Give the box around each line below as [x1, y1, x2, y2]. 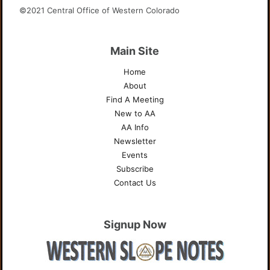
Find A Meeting [105, 95, 164, 104]
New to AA [114, 108, 155, 118]
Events [122, 150, 148, 160]
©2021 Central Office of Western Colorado [19, 5, 180, 15]
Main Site [110, 45, 160, 57]
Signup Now [103, 218, 166, 231]
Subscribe [116, 164, 154, 174]
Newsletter [113, 136, 156, 146]
